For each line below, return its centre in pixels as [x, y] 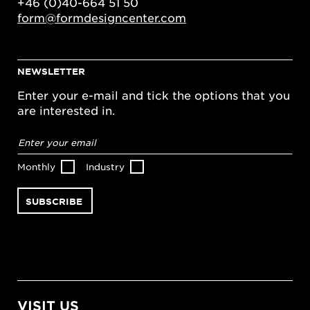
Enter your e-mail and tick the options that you [154, 95]
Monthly [36, 167]
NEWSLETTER [51, 72]
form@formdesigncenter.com [102, 18]
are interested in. [66, 110]
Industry [105, 167]
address [40, 146]
